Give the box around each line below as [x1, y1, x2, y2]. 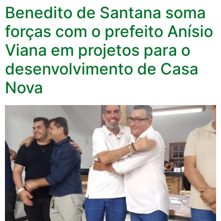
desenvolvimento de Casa [5, 59, 198, 78]
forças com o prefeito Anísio [5, 21, 213, 41]
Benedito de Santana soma [5, 2, 206, 22]
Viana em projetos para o [5, 40, 190, 60]
